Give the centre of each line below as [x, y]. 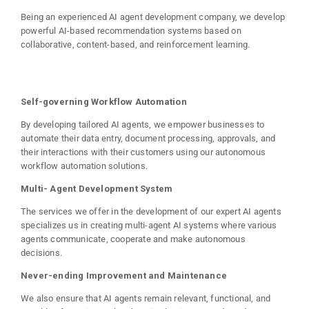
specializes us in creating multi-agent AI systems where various [149, 225]
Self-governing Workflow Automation [104, 101]
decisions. [42, 252]
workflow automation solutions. [84, 166]
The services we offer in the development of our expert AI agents [151, 211]
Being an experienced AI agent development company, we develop [153, 17]
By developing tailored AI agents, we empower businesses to [143, 124]
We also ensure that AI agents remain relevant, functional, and [146, 298]
